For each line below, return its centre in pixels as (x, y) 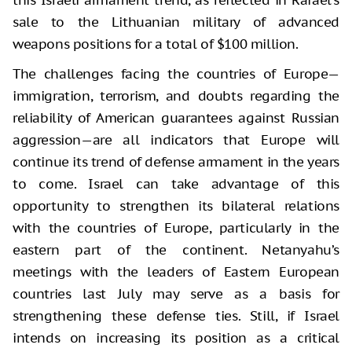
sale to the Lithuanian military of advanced (176, 22)
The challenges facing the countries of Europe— (176, 74)
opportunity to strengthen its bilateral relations (176, 206)
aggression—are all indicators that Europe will (176, 140)
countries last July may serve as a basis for (176, 294)
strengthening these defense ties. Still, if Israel (176, 316)
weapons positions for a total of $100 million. (156, 44)
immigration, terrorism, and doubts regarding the (176, 96)
